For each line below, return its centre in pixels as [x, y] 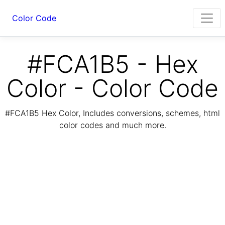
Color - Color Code [113, 88]
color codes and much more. [113, 125]
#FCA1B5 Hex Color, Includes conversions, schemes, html [113, 113]
